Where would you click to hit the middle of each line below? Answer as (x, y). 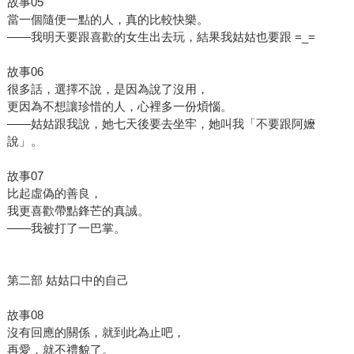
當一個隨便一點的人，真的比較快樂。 (107, 20)
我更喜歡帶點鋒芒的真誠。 (78, 211)
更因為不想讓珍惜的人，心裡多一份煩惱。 (119, 107)
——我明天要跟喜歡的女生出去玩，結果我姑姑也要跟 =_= (161, 37)
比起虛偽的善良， (54, 194)
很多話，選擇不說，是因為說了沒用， (107, 89)
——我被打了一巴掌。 (66, 228)
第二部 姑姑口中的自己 (68, 281)
